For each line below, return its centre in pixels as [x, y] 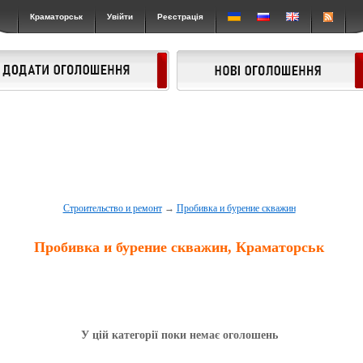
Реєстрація [180, 17]
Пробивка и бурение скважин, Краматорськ [179, 247]
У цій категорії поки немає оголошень [179, 335]
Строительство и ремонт [112, 208]
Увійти [120, 17]
